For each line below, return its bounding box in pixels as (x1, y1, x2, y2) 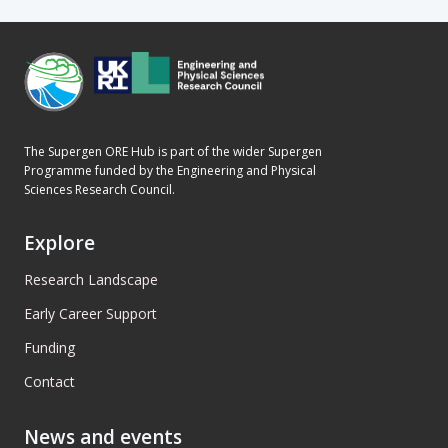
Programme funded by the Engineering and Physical (24, 162, 316, 179)
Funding (24, 338, 75, 357)
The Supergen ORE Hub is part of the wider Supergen (24, 143, 322, 160)
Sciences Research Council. (24, 181, 175, 198)
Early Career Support (24, 304, 157, 323)
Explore (24, 230, 95, 256)
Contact (24, 372, 75, 391)
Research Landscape (24, 270, 158, 289)
